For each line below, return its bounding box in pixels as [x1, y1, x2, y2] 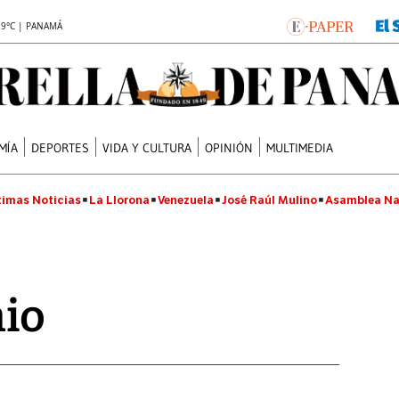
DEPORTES [31, 139, 90, 156]
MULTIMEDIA [266, 139, 334, 156]
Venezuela [158, 192, 214, 208]
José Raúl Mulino [222, 192, 317, 208]
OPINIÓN [205, 139, 254, 156]
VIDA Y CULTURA [102, 139, 192, 156]
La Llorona [89, 192, 150, 208]
